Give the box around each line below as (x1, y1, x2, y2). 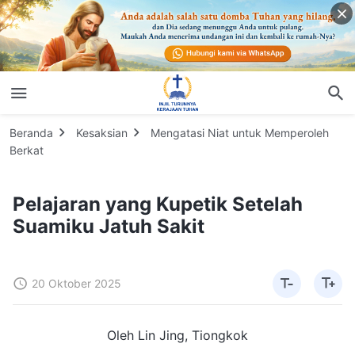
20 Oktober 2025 (32, 276, 121, 290)
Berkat (10, 143, 44, 157)
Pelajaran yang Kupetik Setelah (13, 192, 303, 216)
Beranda (10, 125, 53, 139)
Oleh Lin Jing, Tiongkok (107, 326, 248, 343)
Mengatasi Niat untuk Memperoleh (151, 125, 329, 139)
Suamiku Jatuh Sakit (13, 214, 204, 238)
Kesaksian (76, 125, 128, 139)
